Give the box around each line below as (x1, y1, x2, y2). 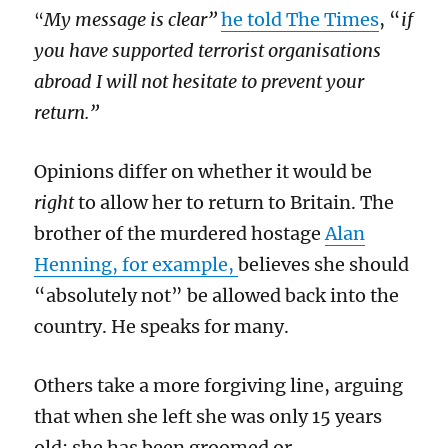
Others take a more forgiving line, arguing (34, 373, 404, 397)
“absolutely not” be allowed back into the (34, 283, 400, 307)
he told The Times (221, 7, 380, 31)
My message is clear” (44, 7, 222, 31)
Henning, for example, (34, 252, 239, 276)
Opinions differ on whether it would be (34, 159, 373, 183)
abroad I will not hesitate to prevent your (34, 69, 365, 93)
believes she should (238, 252, 410, 276)
